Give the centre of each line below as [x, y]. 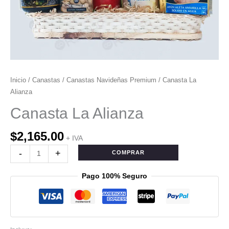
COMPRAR [128, 152]
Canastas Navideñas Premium [111, 80]
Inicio [18, 80]
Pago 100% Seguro [114, 176]
